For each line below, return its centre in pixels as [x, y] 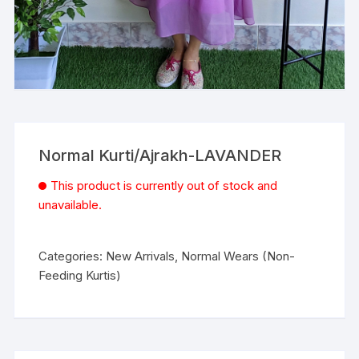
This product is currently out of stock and [164, 185]
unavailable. [71, 204]
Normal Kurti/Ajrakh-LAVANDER [160, 155]
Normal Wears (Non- [238, 256]
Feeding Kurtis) [80, 275]
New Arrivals [141, 256]
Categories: [73, 256]
